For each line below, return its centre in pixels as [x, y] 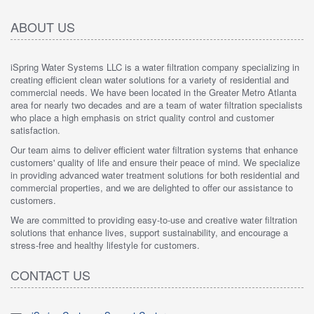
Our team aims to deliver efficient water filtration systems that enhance [154, 149]
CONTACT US [50, 274]
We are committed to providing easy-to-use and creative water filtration [154, 219]
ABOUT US [43, 26]
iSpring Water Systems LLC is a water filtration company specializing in [155, 67]
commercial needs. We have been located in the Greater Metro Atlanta [153, 92]
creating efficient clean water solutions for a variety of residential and [150, 79]
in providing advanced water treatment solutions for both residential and [155, 175]
